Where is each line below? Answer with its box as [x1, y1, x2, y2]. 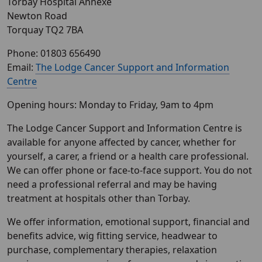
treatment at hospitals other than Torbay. [7, 192, 190, 205]
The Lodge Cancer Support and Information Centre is [7, 122, 242, 135]
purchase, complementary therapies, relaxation [7, 243, 217, 256]
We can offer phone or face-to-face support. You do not [7, 164, 252, 177]
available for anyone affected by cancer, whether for [7, 136, 236, 149]
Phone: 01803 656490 [7, 47, 101, 60]
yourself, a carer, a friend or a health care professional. [7, 150, 249, 163]
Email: [7, 61, 36, 74]
